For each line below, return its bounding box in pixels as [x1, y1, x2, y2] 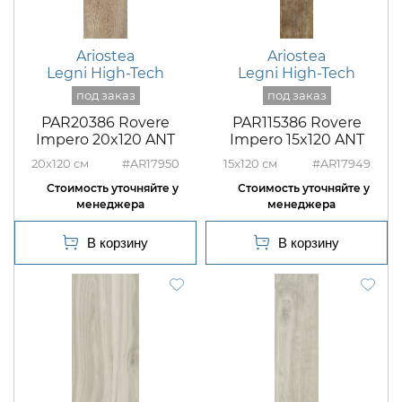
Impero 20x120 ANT [36, 131, 175, 149]
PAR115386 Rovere [232, 114, 362, 132]
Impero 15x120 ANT [229, 131, 364, 149]
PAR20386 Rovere [41, 114, 170, 132]
